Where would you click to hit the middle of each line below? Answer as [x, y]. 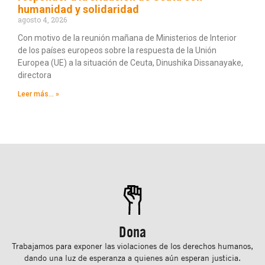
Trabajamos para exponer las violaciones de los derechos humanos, [132, 246]
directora [35, 75]
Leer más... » [38, 94]
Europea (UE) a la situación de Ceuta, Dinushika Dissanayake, [130, 63]
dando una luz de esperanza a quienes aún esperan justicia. [132, 258]
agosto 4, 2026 [42, 20]
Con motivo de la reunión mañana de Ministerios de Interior [127, 38]
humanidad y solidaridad [78, 9]
